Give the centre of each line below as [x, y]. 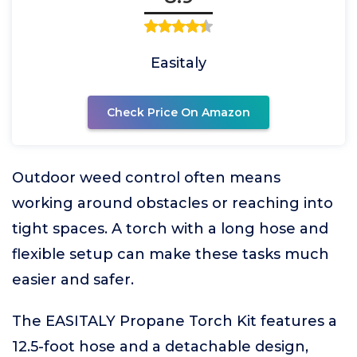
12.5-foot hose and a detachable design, [160, 347]
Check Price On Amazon [178, 112]
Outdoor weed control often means [146, 178]
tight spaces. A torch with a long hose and [170, 229]
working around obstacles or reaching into [173, 203]
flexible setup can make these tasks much [171, 254]
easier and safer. [73, 280]
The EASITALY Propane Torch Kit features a [175, 321]
